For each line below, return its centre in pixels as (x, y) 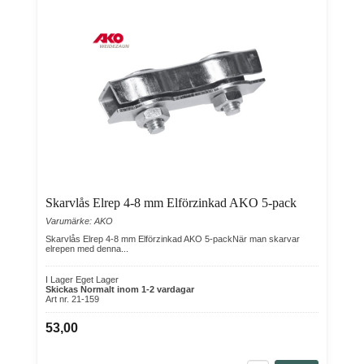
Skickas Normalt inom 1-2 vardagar (120, 289)
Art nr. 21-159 (72, 299)
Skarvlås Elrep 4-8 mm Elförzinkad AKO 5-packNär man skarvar (173, 239)
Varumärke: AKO (79, 221)
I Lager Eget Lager (82, 279)
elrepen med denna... (87, 249)
